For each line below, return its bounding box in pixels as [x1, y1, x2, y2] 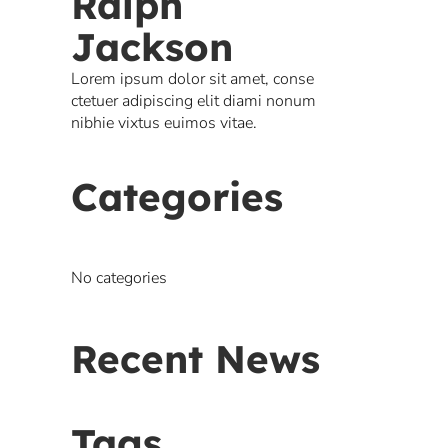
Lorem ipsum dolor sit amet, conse [71, 68, 314, 91]
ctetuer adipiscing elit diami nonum [71, 90, 316, 113]
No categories [71, 267, 167, 290]
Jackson [71, 23, 233, 72]
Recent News [71, 335, 320, 384]
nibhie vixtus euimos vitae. [71, 112, 257, 135]
